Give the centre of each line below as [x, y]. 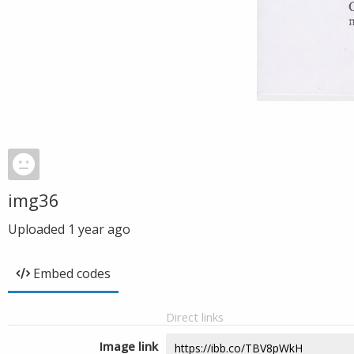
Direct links [195, 317]
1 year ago [99, 229]
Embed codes [72, 273]
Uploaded [38, 229]
